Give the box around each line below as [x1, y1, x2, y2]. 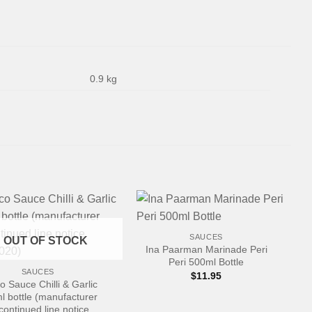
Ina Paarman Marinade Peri [145, 243, 267, 255]
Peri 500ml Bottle [169, 256, 244, 267]
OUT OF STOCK [3, 234, 88, 247]
